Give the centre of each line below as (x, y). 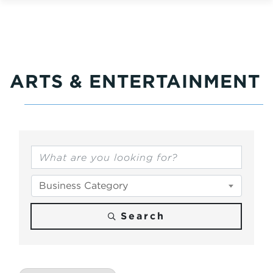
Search (143, 216)
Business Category (83, 186)
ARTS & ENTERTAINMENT (135, 81)
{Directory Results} (104, 129)
